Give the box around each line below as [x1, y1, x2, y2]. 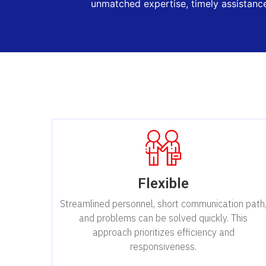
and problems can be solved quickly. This [79, 211, 248, 224]
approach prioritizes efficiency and [92, 226, 235, 238]
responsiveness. [130, 240, 197, 252]
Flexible [138, 175, 189, 192]
